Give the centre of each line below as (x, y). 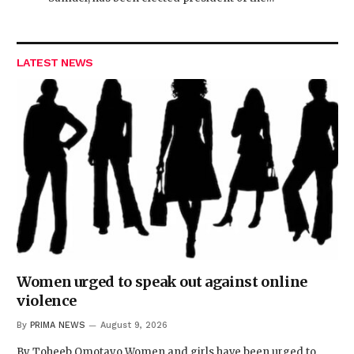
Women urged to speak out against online (162, 282)
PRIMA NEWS (58, 326)
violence (47, 301)
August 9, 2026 (134, 326)
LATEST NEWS (55, 63)
